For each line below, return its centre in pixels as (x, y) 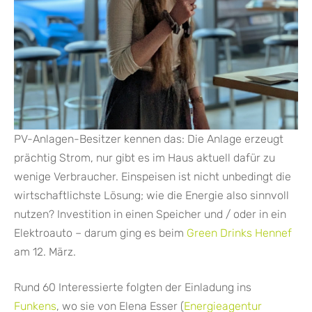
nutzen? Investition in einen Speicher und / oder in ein (150, 214)
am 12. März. (45, 251)
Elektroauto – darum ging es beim (100, 233)
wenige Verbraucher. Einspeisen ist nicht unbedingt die (153, 176)
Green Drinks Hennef (239, 233)
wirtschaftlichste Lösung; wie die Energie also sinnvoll (151, 195)
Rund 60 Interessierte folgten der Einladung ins (133, 287)
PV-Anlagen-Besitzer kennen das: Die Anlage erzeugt (149, 139)
